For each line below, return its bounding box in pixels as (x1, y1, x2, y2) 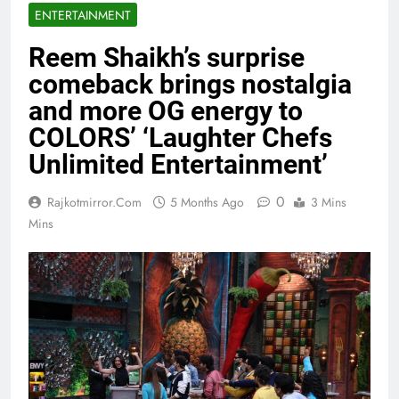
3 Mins (311, 193, 346, 212)
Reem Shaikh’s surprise (28, 42, 305, 74)
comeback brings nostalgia (28, 69, 352, 101)
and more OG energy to (28, 95, 303, 127)
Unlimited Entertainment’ (28, 149, 328, 181)
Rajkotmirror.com (47, 193, 142, 212)
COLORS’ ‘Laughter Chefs (28, 122, 332, 154)
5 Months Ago (170, 193, 244, 212)
